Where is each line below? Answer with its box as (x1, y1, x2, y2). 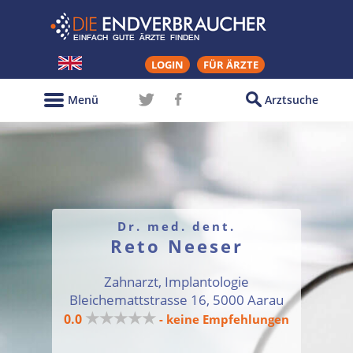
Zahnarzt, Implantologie (104, 273, 249, 291)
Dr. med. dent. (117, 218, 236, 234)
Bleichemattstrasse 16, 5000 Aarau (69, 291, 284, 309)
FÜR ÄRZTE (203, 58, 258, 72)
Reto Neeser (110, 234, 243, 258)
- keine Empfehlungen (159, 311, 289, 327)
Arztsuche (265, 92, 318, 107)
